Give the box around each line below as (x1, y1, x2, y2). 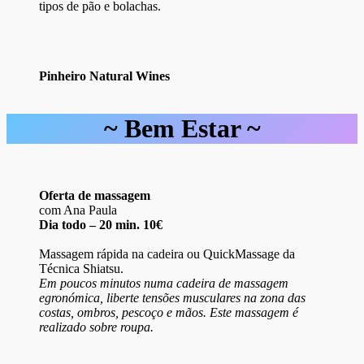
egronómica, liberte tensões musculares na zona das (39, 291, 305, 305)
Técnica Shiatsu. (39, 262, 123, 276)
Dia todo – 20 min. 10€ (39, 218, 162, 232)
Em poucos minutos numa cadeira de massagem (39, 276, 288, 291)
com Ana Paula (39, 203, 117, 218)
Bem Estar (123, 113, 240, 143)
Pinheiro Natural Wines (39, 68, 170, 83)
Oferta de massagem (39, 188, 150, 203)
